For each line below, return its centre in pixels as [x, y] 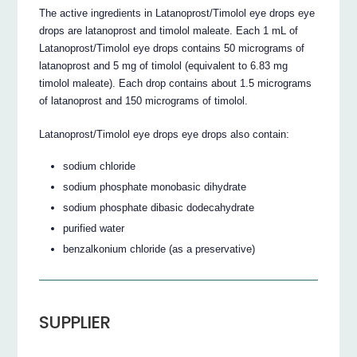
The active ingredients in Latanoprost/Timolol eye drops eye [177, 13]
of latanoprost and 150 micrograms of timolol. [144, 100]
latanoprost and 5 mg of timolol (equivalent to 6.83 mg [164, 65]
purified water [94, 229]
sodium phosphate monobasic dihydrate [155, 187]
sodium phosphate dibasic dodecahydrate [159, 208]
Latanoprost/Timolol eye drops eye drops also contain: [165, 134]
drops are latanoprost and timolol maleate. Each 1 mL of [169, 30]
